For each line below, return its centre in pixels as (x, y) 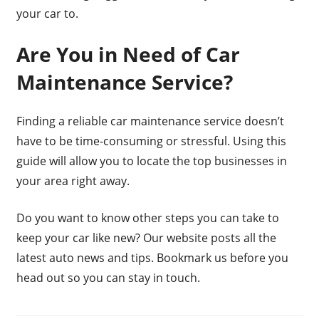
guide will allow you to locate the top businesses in (151, 161)
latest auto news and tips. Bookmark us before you (152, 258)
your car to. (47, 14)
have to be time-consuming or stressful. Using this (151, 141)
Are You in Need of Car (128, 54)
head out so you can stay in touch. (108, 278)
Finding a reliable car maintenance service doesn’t (150, 121)
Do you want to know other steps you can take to (147, 218)
